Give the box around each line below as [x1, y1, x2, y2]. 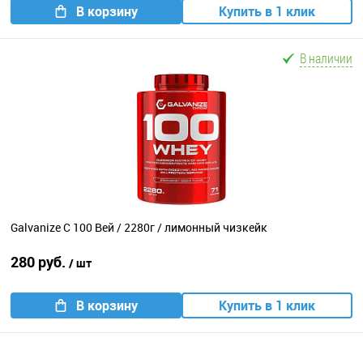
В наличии [300, 49, 352, 66]
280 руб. [11, 252, 69, 271]
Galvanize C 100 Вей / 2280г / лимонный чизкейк [11, 220, 267, 236]
